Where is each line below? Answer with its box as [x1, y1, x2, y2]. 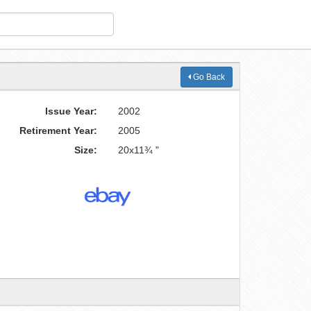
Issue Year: [45, 106, 98, 117]
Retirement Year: [19, 125, 98, 136]
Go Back [191, 72, 225, 82]
